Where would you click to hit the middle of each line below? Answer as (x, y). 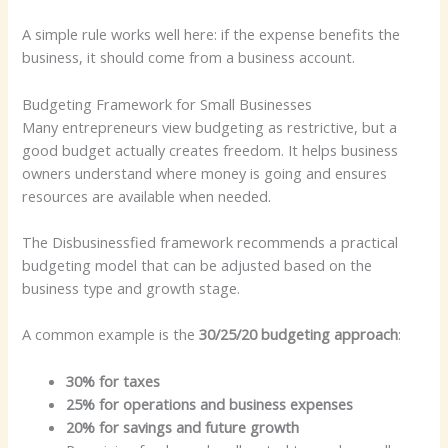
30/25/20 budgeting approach (299, 334)
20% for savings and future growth (183, 426)
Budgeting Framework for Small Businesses (167, 103)
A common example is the (111, 334)
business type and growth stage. (131, 288)
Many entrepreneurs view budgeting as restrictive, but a (210, 126)
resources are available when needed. (147, 195)
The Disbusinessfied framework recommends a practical (210, 242)
